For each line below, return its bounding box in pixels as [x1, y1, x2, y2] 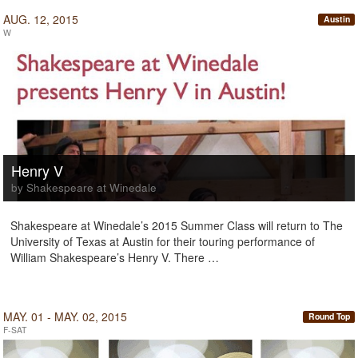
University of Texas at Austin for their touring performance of [10, 233, 315, 249]
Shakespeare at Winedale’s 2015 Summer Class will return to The [10, 217, 343, 233]
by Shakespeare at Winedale [11, 180, 157, 195]
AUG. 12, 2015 [3, 11, 78, 27]
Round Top [308, 310, 350, 323]
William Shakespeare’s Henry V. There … [10, 249, 219, 265]
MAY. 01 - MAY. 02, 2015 [3, 308, 127, 324]
